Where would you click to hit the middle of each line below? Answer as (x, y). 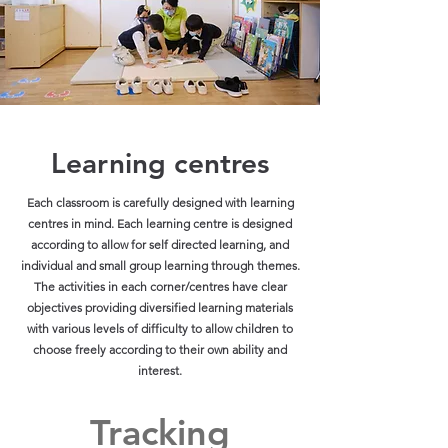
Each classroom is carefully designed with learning (160, 202)
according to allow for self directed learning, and (160, 244)
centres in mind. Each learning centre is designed (160, 223)
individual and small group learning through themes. (160, 265)
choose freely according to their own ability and (160, 349)
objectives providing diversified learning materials (160, 307)
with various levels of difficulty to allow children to (160, 328)
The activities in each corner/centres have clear (160, 286)
